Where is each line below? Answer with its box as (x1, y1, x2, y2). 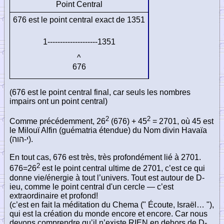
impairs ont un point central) (9, 96, 107, 105)
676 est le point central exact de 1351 (13, 15, 145, 24)
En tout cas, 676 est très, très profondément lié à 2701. (9, 153, 201, 162)
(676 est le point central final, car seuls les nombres (9, 87, 190, 96)
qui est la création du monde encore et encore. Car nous (9, 209, 207, 218)
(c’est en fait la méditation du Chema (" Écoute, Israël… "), (9, 200, 214, 209)
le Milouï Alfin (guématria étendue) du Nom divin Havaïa (9, 126, 207, 135)
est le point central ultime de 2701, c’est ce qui (40, 164, 205, 173)
